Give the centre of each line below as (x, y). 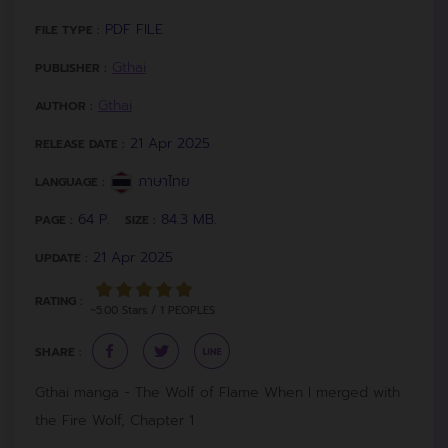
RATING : (59, 300)
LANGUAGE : (70, 181)
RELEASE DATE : (80, 143)
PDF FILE (134, 29)
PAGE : (54, 219)
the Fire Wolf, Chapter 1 (114, 420)
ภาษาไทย (161, 181)
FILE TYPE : (67, 29)
